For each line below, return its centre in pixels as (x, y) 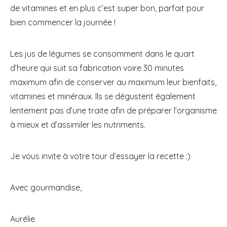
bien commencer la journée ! (63, 22)
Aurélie (23, 219)
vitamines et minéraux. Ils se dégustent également (103, 96)
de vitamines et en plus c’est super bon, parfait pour (107, 8)
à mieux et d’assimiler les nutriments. (78, 124)
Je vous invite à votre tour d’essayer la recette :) (100, 156)
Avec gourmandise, (46, 187)
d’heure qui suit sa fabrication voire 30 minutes (97, 68)
